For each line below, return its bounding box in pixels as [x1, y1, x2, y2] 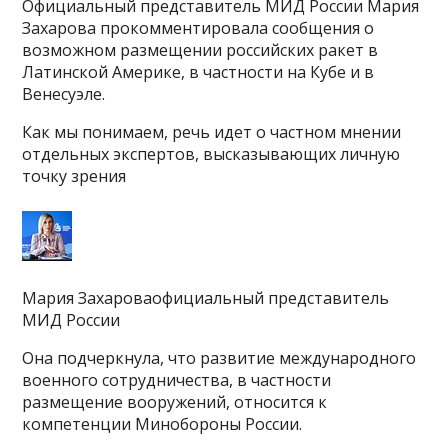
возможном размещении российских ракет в [22, 38, 379, 61]
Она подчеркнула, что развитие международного [22, 346, 417, 369]
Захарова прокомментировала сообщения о [22, 16, 375, 39]
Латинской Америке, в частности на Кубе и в [22, 60, 375, 83]
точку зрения [22, 164, 127, 187]
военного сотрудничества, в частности [22, 368, 332, 391]
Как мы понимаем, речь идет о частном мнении [22, 120, 402, 143]
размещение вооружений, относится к [22, 390, 328, 413]
